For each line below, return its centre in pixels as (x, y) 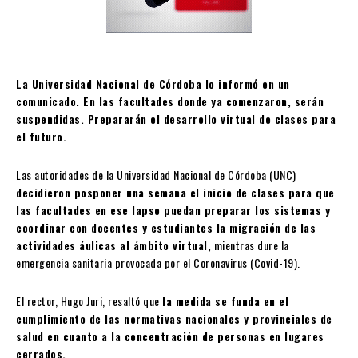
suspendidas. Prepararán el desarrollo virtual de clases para (176, 119)
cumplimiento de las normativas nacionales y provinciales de (174, 319)
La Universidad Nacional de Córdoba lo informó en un (153, 84)
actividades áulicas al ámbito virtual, (113, 245)
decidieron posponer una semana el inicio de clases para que (175, 193)
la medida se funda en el (225, 301)
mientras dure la (250, 245)
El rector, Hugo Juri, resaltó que (89, 301)
